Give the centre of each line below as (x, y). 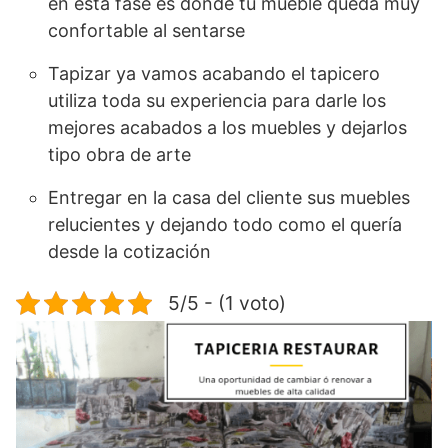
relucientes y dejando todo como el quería (225, 225)
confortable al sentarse (146, 31)
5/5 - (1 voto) (227, 303)
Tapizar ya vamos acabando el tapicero (214, 74)
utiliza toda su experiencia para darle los (217, 101)
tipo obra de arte (119, 155)
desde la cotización (129, 252)
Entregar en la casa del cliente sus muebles (229, 198)
